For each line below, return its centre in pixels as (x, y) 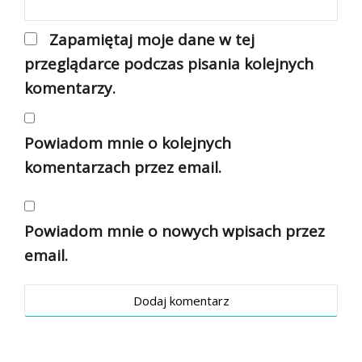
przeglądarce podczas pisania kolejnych (169, 64)
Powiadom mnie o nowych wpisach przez (175, 231)
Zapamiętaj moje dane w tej (152, 40)
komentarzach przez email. (123, 167)
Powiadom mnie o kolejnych (128, 143)
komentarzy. (70, 88)
